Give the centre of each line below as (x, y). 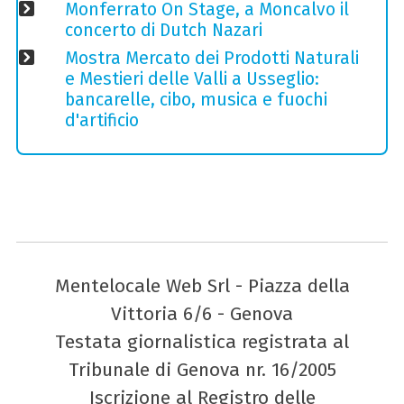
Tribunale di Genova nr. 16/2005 (202, 369)
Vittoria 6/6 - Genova (202, 313)
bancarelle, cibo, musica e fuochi (196, 100)
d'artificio (101, 121)
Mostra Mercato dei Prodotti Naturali (211, 59)
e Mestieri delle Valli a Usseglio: (192, 79)
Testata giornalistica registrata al (202, 341)
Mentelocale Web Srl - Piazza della (202, 285)
